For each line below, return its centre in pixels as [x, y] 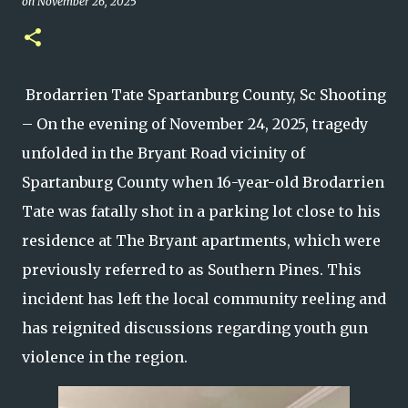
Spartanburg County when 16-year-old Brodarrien [203, 182]
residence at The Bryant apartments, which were [201, 240]
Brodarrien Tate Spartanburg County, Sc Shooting [204, 95]
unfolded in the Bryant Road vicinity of [163, 153]
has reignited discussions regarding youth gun [195, 328]
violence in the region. [105, 357]
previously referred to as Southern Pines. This [192, 270]
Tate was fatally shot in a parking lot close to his [201, 211]
